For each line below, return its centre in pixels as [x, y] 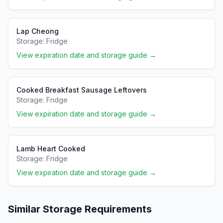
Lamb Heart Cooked [51, 149]
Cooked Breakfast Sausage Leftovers [82, 90]
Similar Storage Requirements [80, 209]
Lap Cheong [38, 31]
